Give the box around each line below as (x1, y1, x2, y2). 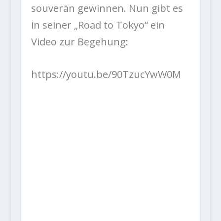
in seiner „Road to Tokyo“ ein (31, 18, 165, 32)
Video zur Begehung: (31, 35, 128, 48)
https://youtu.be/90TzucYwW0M (31, 67, 181, 81)
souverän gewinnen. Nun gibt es (31, 1, 183, 15)
